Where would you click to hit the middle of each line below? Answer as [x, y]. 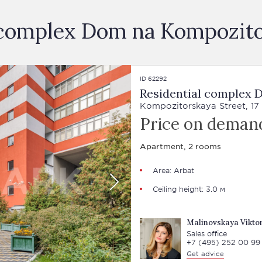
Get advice [205, 253]
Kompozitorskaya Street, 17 [199, 106]
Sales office [206, 233]
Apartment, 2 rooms [180, 146]
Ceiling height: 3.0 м [189, 189]
